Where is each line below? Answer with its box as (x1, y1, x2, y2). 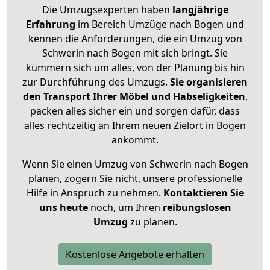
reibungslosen (162, 201, 231, 215)
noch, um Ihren (87, 201, 163, 215)
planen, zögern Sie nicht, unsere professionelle (28, 172, 242, 186)
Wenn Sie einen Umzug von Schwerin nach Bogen (22, 157, 248, 171)
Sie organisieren (170, 75, 248, 89)
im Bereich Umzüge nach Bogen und (75, 17, 244, 31)
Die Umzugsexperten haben (42, 3, 172, 17)
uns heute (39, 201, 88, 215)
